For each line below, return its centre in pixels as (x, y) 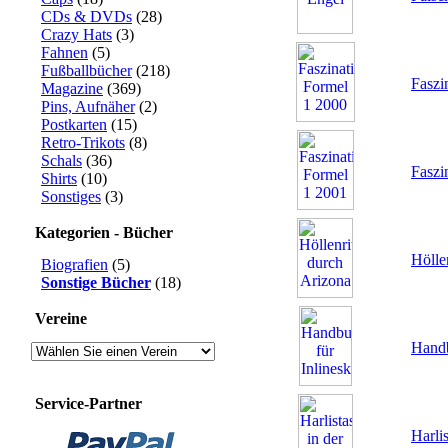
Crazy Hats (76, 34)
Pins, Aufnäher (88, 106)
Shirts (59, 178)
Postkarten (74, 124)
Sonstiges (71, 196)
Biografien (74, 264)
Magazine (72, 88)
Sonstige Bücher (96, 282)
